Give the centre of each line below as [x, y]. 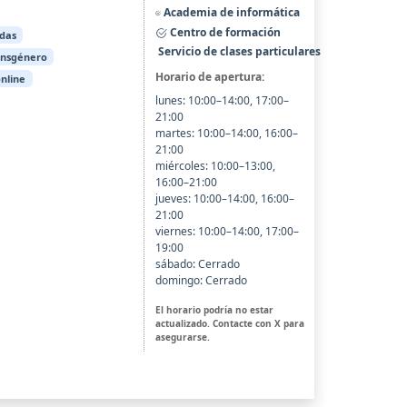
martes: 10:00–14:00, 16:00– [226, 134]
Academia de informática [231, 13]
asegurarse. [182, 338]
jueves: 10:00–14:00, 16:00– [224, 199]
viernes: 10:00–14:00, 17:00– [227, 232]
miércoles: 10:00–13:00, [215, 166]
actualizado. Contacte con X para [229, 324]
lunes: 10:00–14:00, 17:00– [222, 101]
